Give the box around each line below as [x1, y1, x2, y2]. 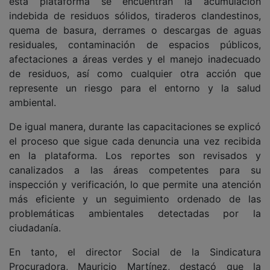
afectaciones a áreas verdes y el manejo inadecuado [9, 53, 261, 66]
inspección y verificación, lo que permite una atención [9, 178, 261, 191]
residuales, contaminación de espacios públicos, [9, 39, 261, 51]
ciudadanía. [9, 222, 61, 234]
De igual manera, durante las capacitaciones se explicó [9, 121, 261, 133]
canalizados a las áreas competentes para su [9, 164, 261, 177]
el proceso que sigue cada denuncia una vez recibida [9, 135, 261, 148]
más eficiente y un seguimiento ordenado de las [9, 193, 261, 206]
